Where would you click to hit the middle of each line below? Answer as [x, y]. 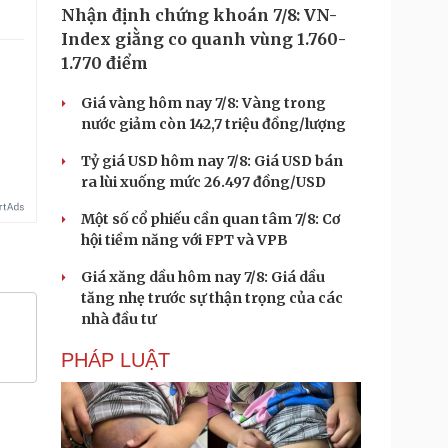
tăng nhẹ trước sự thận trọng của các [212, 298]
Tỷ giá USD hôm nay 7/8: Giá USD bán [212, 161]
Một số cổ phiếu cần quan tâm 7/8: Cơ [210, 219]
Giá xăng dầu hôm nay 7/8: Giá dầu [203, 277]
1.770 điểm [104, 63]
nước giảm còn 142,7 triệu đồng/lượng [213, 124]
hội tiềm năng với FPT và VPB [184, 240]
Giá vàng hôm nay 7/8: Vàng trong [203, 103]
